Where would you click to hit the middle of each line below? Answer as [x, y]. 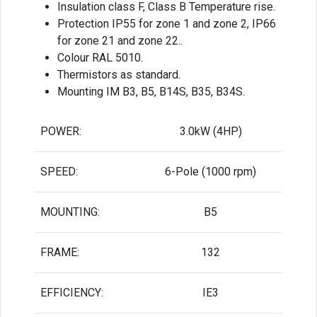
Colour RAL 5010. [100, 57]
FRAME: [60, 252]
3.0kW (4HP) [211, 131]
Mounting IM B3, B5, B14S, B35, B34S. [151, 91]
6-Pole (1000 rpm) [211, 171]
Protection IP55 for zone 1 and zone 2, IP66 [167, 23]
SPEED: [59, 171]
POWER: [61, 131]
